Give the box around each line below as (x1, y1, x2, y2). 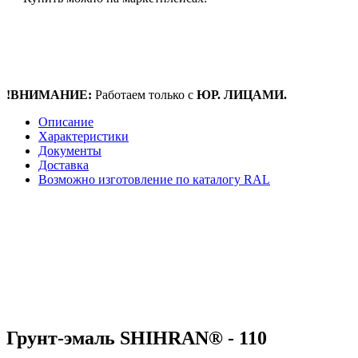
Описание (38, 114, 93, 129)
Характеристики (38, 129, 129, 143)
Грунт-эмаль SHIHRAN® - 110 (6, 327, 267, 348)
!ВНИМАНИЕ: (6, 87, 95, 101)
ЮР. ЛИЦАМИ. (197, 87, 287, 101)
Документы (38, 143, 101, 157)
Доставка (38, 157, 89, 172)
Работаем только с (95, 87, 197, 101)
